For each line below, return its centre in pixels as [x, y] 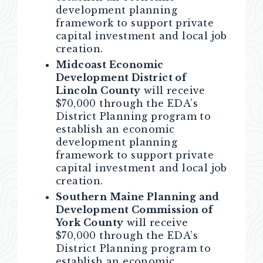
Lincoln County [98, 90]
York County [90, 222]
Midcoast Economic [110, 65]
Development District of [121, 77]
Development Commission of [134, 210]
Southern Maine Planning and [138, 197]
